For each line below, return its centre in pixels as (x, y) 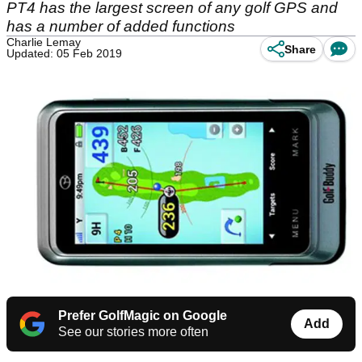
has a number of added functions (121, 26)
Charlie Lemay (44, 42)
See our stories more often (133, 332)
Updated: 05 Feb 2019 (64, 53)
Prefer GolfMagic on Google (143, 316)
